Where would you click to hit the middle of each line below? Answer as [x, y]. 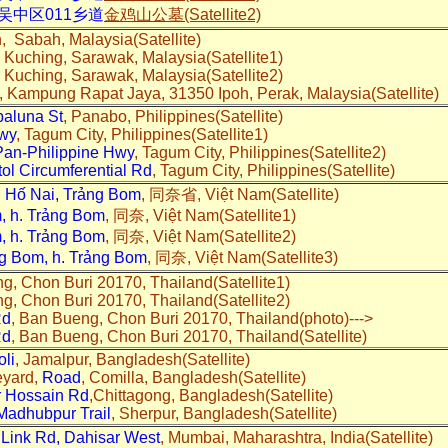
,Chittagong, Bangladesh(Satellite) [215, 395]
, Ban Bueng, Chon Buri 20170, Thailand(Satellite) [189, 336]
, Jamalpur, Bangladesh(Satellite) [134, 359]
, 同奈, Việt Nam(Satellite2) [200, 236]
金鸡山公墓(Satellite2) [182, 14]
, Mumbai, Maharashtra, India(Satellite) [298, 437]
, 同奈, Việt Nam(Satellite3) [242, 257]
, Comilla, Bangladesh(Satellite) [197, 377]
